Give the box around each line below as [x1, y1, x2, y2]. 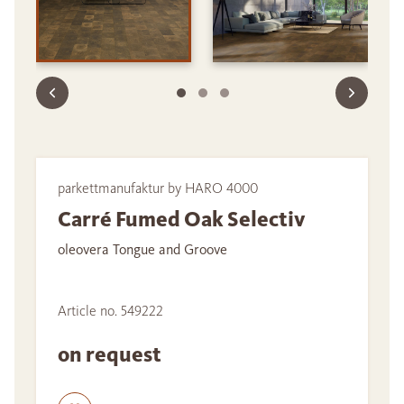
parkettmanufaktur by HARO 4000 [58, 179, 258, 197]
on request [58, 341, 165, 369]
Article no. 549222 [58, 302, 163, 320]
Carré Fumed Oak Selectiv [58, 206, 306, 234]
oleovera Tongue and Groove [58, 241, 227, 259]
